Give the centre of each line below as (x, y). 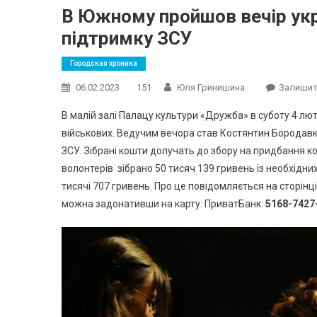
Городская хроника (104, 63)
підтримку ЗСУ (127, 38)
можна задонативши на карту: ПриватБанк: (163, 204)
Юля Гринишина (211, 87)
